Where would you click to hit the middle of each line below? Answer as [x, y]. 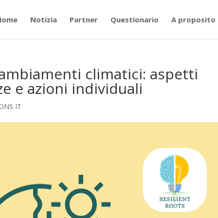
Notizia [43, 19]
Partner [83, 19]
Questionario [134, 19]
